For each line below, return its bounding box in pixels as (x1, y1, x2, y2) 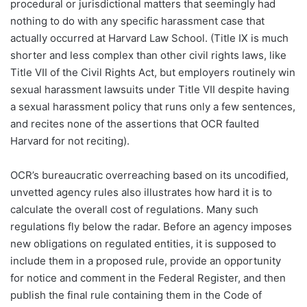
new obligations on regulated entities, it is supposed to (10, 237, 276, 251)
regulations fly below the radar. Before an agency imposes (10, 220, 292, 234)
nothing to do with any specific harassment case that (10, 14, 265, 28)
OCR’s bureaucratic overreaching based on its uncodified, (10, 169, 288, 182)
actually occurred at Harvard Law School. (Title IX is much (10, 32, 288, 45)
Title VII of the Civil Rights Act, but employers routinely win (10, 66, 295, 79)
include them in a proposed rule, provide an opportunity (10, 254, 281, 268)
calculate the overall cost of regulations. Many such (10, 203, 258, 217)
